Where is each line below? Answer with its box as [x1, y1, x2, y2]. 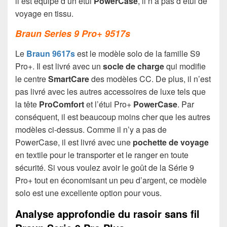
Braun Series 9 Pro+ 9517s [15, 26, 130, 40]
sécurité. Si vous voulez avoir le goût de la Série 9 [15, 162, 194, 174]
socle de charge [103, 60, 164, 72]
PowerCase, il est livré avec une [15, 136, 133, 148]
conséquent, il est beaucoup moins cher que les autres [15, 111, 210, 123]
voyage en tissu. [15, 7, 73, 19]
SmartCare [48, 73, 89, 85]
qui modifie [164, 60, 206, 72]
